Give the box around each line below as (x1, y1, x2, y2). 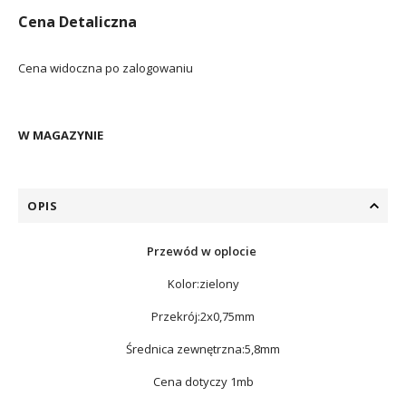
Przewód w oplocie (147, 243, 259, 259)
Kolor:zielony (167, 275, 239, 292)
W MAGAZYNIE (18, 127, 103, 143)
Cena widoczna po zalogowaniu (18, 60, 193, 76)
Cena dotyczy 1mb (152, 373, 254, 390)
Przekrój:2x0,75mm (151, 308, 255, 324)
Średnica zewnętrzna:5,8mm (126, 341, 280, 357)
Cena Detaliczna (18, 12, 137, 32)
